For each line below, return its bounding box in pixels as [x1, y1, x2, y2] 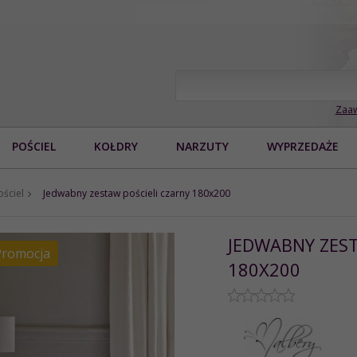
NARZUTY [176, 138, 229, 154]
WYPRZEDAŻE [267, 138, 339, 154]
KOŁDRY [94, 138, 138, 154]
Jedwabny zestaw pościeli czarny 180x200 [43, 186, 230, 200]
